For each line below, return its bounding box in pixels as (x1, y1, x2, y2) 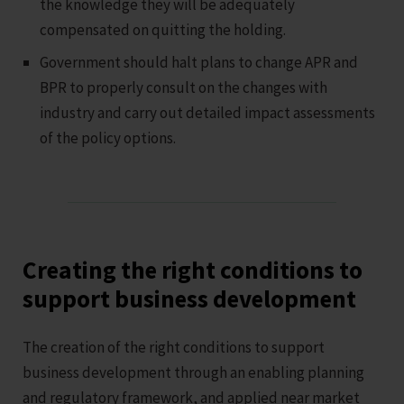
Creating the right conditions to (23, 253, 363, 285)
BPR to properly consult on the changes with (40, 77, 328, 97)
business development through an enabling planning (23, 362, 364, 382)
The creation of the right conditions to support (23, 336, 325, 357)
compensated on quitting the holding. (40, 19, 287, 40)
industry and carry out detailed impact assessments (40, 102, 376, 123)
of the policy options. (40, 127, 177, 148)
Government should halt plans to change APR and (40, 51, 359, 72)
